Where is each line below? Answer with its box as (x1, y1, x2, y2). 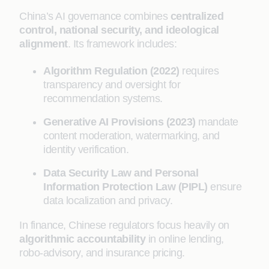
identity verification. (43, 144, 128, 156)
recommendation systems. (43, 92, 163, 104)
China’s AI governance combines (19, 10, 171, 22)
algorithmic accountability (19, 233, 145, 245)
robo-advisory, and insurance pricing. (19, 247, 185, 259)
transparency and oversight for (43, 79, 180, 91)
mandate (195, 116, 238, 128)
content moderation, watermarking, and (43, 130, 220, 142)
